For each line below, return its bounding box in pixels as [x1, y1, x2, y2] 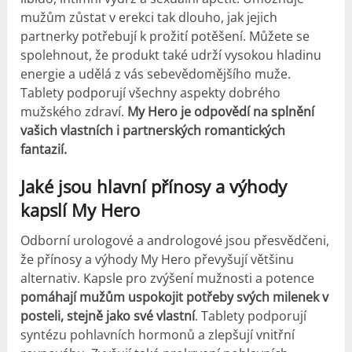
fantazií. [20, 141, 68, 159]
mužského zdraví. [20, 103, 128, 121]
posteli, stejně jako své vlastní [20, 307, 196, 325]
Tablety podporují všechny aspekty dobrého [20, 84, 281, 102]
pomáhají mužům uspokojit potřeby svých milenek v [20, 288, 329, 306]
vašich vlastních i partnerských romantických [20, 122, 286, 140]
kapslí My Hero [20, 198, 141, 222]
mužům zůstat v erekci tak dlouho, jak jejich [20, 9, 278, 27]
